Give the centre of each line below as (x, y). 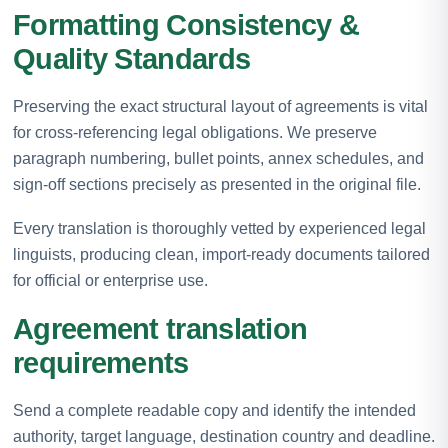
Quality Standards (132, 58)
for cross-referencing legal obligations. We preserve (195, 132)
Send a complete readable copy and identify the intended (214, 410)
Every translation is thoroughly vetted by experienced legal (219, 228)
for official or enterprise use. (110, 280)
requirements (101, 362)
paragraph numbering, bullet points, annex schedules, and (218, 158)
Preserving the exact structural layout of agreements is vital (220, 106)
